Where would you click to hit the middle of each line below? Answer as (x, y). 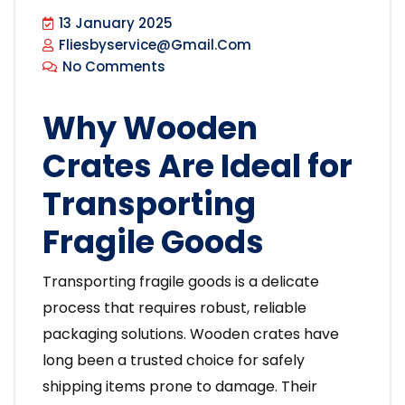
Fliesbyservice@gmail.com (153, 45)
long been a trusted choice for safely (174, 361)
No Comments (112, 67)
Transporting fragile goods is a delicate (181, 282)
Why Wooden (150, 128)
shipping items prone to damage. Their (180, 387)
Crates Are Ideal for (198, 166)
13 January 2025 (114, 24)
